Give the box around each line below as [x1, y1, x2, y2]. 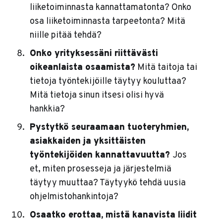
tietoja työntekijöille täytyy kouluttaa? [29, 76, 186, 88]
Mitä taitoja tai [135, 62, 197, 74]
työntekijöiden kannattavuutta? [29, 150, 172, 162]
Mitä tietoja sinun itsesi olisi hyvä [29, 90, 164, 102]
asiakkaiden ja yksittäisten [29, 136, 146, 148]
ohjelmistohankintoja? [29, 191, 118, 203]
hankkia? [29, 104, 65, 115]
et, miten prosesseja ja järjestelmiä [29, 164, 171, 175]
